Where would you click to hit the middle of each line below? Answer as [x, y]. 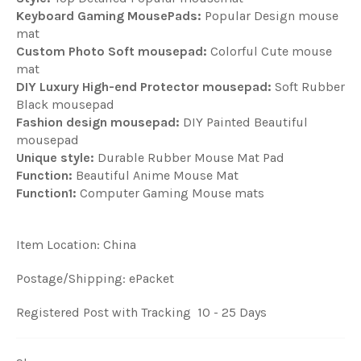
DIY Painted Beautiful [244, 122]
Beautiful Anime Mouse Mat [156, 175]
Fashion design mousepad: [98, 122]
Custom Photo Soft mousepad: [112, 51]
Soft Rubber [308, 86]
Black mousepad [65, 104]
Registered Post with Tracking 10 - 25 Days [141, 312]
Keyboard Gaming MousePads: [109, 15]
